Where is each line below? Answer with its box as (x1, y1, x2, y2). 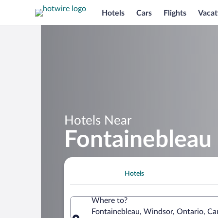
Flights (163, 9, 186, 17)
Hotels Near (64, 114, 131, 127)
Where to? (91, 196, 127, 204)
